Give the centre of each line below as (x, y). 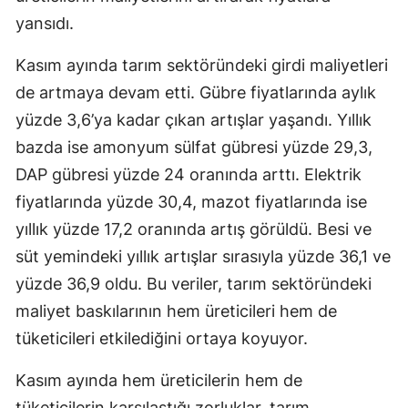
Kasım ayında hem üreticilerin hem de (159, 380)
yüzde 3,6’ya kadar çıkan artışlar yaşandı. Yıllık (194, 119)
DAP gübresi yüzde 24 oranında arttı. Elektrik (189, 174)
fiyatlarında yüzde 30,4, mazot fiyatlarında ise (191, 201)
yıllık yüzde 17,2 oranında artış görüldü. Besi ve (194, 229)
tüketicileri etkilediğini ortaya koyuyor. (162, 338)
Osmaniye (304, 148)
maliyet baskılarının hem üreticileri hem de (176, 311)
